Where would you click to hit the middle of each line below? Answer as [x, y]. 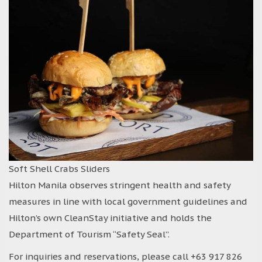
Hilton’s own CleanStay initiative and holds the [110, 218]
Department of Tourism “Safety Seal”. [89, 234]
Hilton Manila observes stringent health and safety [120, 185]
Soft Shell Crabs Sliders [59, 168]
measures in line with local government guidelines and [128, 201]
